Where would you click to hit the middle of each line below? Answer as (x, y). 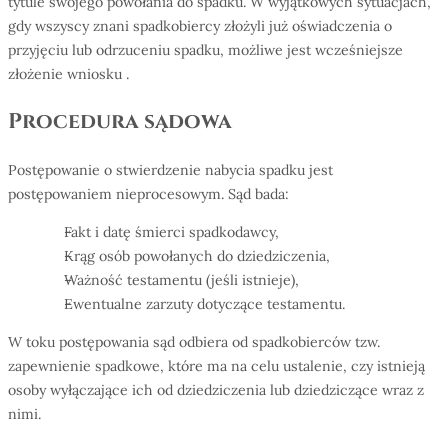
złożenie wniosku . (68, 74)
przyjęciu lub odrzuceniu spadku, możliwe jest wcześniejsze (205, 50)
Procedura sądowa (120, 122)
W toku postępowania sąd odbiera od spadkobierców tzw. (194, 342)
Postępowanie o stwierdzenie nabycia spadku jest (170, 169)
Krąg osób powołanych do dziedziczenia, (196, 255)
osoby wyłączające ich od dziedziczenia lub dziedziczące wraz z (216, 390)
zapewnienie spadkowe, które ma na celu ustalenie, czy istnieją (216, 366)
